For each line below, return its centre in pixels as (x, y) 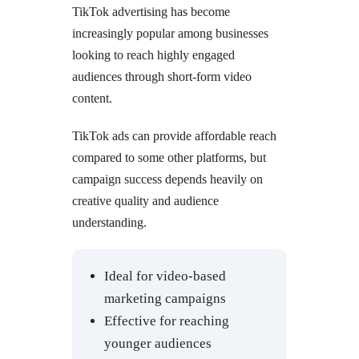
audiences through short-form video (162, 76)
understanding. (109, 222)
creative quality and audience (145, 200)
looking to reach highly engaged (153, 54)
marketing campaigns (165, 298)
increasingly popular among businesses (170, 33)
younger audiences (158, 343)
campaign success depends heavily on (167, 179)
